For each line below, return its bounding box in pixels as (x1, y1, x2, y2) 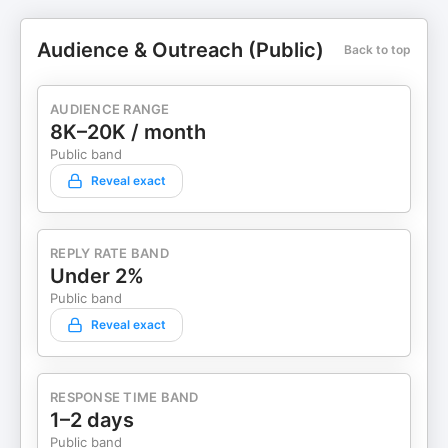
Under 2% (50, 264, 144, 288)
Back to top (344, 42, 411, 57)
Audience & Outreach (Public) (37, 38, 324, 62)
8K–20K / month (50, 120, 206, 144)
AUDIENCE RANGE (50, 101, 170, 117)
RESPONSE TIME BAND (50, 389, 199, 405)
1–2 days (50, 408, 134, 432)
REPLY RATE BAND (50, 245, 169, 261)
